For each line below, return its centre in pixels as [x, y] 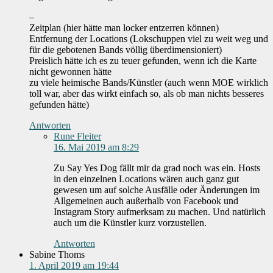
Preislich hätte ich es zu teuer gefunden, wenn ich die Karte [143, 61]
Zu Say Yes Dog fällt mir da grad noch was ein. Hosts [157, 168]
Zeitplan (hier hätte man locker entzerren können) [124, 28]
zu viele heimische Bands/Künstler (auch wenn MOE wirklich [149, 83]
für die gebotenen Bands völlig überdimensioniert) [126, 50]
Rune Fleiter [77, 136]
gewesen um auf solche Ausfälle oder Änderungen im [157, 190]
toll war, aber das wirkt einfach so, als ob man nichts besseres [147, 94]
